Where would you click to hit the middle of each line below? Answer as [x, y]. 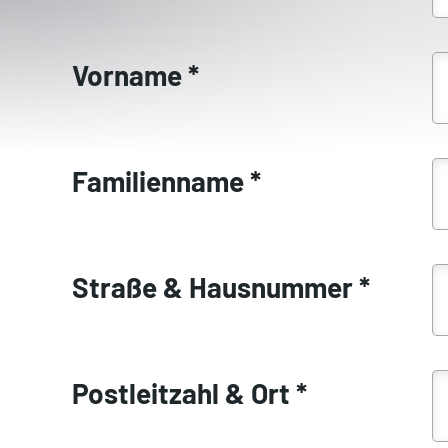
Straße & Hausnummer [215, 287]
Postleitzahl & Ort [184, 393]
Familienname [161, 181]
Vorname [130, 75]
